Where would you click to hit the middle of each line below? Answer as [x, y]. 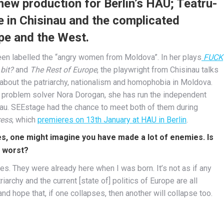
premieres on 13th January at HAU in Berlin [112, 119]
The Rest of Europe [63, 69]
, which [25, 119]
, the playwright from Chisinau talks [158, 69]
